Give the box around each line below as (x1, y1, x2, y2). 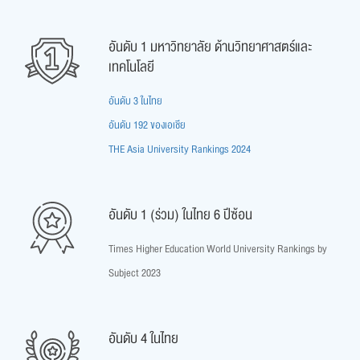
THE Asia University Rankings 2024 (108, 140, 251, 158)
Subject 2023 (108, 264, 161, 282)
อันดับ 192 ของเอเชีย (108, 116, 186, 134)
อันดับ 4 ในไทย (108, 326, 178, 350)
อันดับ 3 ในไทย (108, 92, 162, 110)
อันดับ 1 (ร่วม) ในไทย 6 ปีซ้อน (108, 202, 252, 227)
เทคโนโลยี (108, 55, 154, 79)
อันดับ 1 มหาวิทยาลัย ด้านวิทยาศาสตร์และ (108, 35, 313, 59)
